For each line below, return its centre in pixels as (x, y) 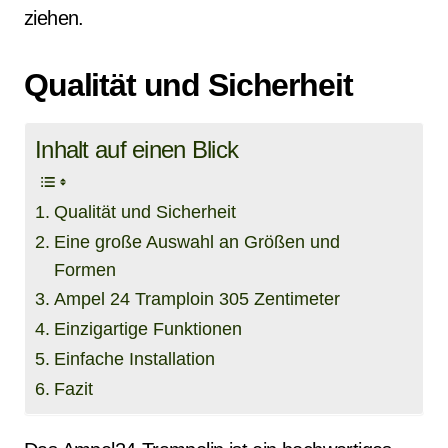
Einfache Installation (134, 359)
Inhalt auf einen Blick (137, 149)
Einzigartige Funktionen (147, 329)
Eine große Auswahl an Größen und (196, 242)
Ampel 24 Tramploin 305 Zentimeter (196, 299)
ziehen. (54, 18)
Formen (84, 270)
